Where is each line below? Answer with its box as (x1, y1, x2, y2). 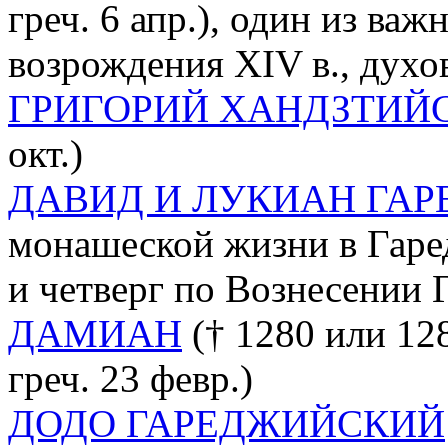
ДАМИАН (8, 311, 182, 355)
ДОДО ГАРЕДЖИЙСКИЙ (8, 401, 445, 445)
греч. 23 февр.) (8, 356, 253, 400)
